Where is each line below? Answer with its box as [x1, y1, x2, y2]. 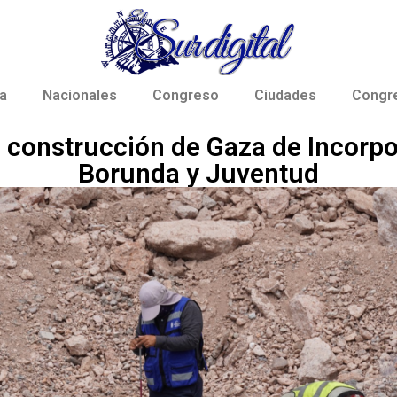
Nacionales [43, 87, 117, 105]
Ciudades [254, 87, 316, 105]
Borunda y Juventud [78, 158, 319, 190]
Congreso [152, 87, 219, 105]
